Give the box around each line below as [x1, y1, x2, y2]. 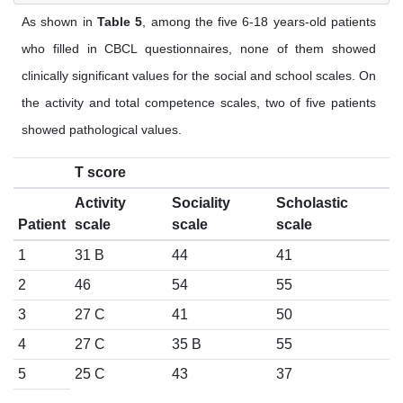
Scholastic [275, 195, 348, 211]
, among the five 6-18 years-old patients [142, 14, 377, 30]
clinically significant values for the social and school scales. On [22, 68, 376, 84]
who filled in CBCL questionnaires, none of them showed [22, 41, 376, 57]
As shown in [22, 14, 97, 30]
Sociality [171, 195, 230, 211]
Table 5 [96, 14, 143, 30]
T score [74, 165, 126, 181]
